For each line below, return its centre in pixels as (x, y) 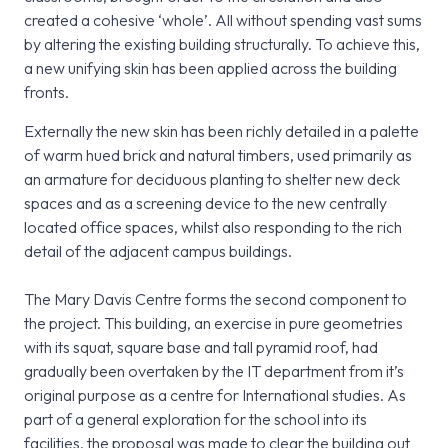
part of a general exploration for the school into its (195, 419)
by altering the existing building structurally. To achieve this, (222, 44)
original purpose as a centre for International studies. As (215, 395)
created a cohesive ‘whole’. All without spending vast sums (223, 20)
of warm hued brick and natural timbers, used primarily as (218, 155)
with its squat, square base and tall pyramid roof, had (201, 347)
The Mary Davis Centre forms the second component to (215, 299)
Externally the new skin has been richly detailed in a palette (221, 131)
